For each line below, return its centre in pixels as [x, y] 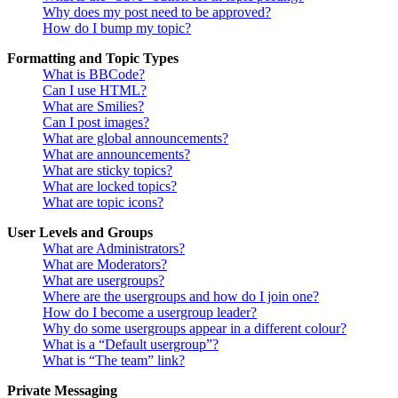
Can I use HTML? [95, 90]
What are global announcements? [135, 138]
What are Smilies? [93, 106]
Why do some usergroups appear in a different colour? [195, 328]
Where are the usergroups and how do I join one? [181, 296]
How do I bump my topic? [117, 28]
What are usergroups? [103, 280]
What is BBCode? [94, 74]
